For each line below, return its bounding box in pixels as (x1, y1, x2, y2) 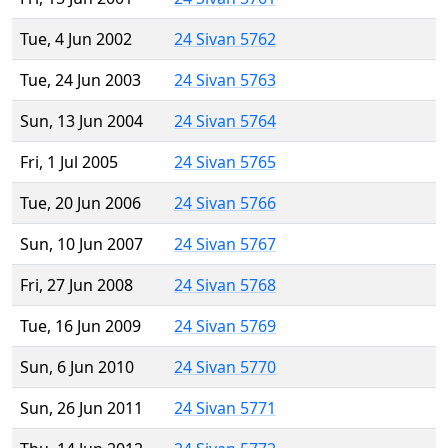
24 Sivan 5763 (174, 69, 276, 92)
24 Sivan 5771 (174, 397, 276, 420)
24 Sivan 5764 (174, 110, 276, 133)
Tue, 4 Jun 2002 (20, 28, 132, 51)
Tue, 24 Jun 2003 (20, 69, 141, 92)
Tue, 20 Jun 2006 (20, 192, 141, 215)
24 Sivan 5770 (174, 356, 276, 379)
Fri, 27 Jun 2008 (20, 274, 133, 297)
